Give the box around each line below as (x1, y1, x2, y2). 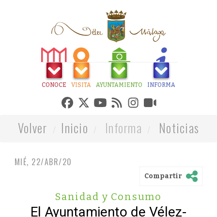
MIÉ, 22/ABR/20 (15, 156, 72, 168)
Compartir (144, 171, 182, 180)
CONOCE (42, 81, 66, 88)
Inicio (61, 119, 88, 137)
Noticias (159, 119, 200, 137)
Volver (17, 119, 47, 137)
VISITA (71, 81, 91, 88)
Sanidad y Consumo (55, 191, 162, 202)
